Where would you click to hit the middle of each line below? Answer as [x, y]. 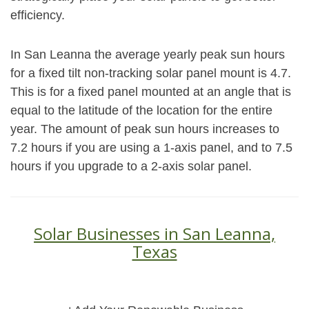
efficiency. [38, 15]
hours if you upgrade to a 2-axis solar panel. [131, 166]
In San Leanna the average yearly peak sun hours [148, 54]
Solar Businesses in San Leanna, [154, 233]
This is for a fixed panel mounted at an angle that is [151, 92]
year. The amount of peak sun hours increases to [145, 129]
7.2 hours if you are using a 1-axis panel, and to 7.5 [151, 148]
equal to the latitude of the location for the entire [141, 110]
